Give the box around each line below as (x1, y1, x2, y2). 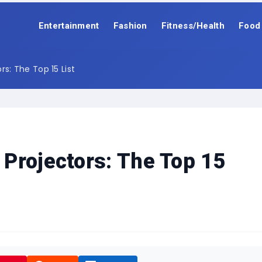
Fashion (113, 18, 147, 29)
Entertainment (38, 18, 99, 29)
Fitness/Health (161, 18, 225, 29)
